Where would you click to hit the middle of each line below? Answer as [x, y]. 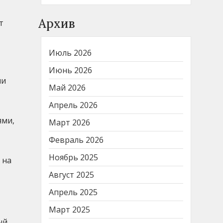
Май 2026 [67, 87]
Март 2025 [69, 209]
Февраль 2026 [76, 140]
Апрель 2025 [73, 192]
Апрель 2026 [73, 105]
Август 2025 [71, 174]
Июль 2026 [70, 53]
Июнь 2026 [70, 70]
